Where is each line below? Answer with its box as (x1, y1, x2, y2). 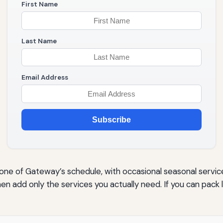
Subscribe (92, 115, 131, 124)
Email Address (21, 73, 68, 82)
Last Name (21, 36, 57, 45)
